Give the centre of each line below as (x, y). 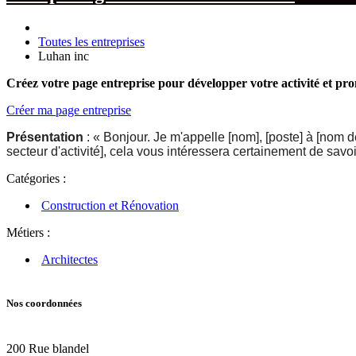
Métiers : (28, 232)
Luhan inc (64, 56)
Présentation (45, 137)
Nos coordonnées (44, 303)
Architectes (70, 259)
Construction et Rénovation (110, 205)
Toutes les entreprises (91, 41)
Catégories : (36, 178)
